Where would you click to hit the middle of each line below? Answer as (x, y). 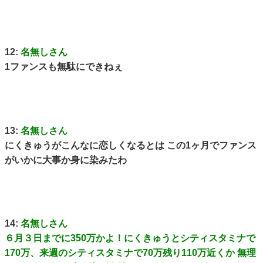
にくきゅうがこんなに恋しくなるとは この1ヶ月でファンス (131, 145)
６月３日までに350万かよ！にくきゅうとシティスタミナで (130, 238)
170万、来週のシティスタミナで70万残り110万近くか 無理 (130, 253)
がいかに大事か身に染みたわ (66, 160)
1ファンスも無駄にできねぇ (64, 67)
